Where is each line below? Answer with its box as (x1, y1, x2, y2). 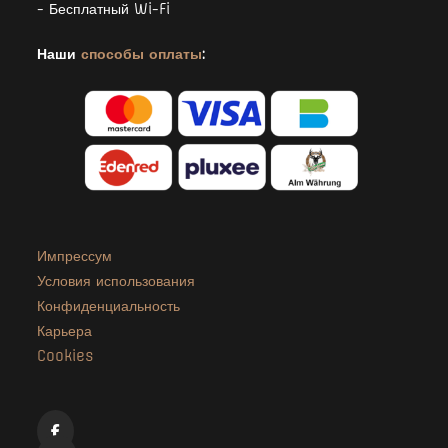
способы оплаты (81, 44, 203, 63)
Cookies (37, 346, 95, 365)
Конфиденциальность (37, 296, 181, 315)
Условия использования (37, 271, 196, 290)
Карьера (37, 321, 93, 340)
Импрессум (37, 246, 113, 265)
